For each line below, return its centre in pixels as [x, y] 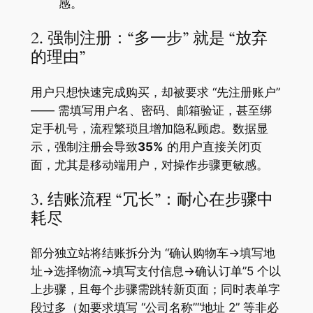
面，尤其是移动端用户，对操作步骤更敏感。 [149, 165]
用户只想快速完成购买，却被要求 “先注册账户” [155, 92]
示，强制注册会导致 [84, 146]
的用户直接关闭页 [212, 146]
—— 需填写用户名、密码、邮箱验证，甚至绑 [151, 110]
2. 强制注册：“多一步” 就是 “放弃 [149, 38]
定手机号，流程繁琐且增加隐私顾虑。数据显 [149, 128]
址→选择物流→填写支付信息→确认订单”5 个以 [155, 271]
